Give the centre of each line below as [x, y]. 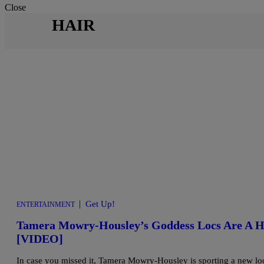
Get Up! [100, 204]
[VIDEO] [40, 239]
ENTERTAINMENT [46, 204]
